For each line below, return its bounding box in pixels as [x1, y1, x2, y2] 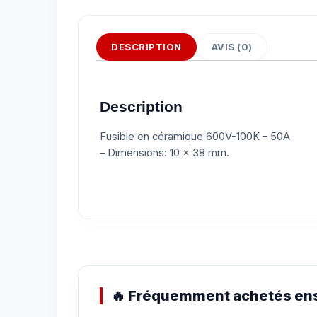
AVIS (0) [211, 41, 253, 53]
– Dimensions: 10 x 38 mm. [100, 146, 229, 159]
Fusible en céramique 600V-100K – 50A [100, 129, 290, 143]
